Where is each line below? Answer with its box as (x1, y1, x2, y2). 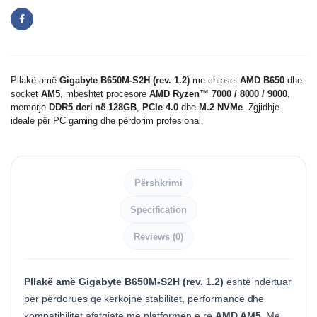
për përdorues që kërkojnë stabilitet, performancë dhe (24, 293, 265, 304)
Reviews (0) (134, 231, 183, 242)
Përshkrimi (134, 177, 183, 188)
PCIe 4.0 (142, 102, 178, 113)
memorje (11, 102, 49, 113)
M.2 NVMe (198, 102, 243, 113)
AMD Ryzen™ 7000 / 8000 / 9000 (149, 88, 288, 99)
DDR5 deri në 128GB (48, 102, 137, 113)
